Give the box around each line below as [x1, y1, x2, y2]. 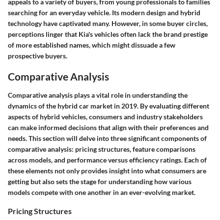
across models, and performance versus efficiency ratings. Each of [8, 155, 207, 164]
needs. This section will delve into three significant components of [8, 134, 207, 142]
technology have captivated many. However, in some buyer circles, [8, 19, 208, 28]
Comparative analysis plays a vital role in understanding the [8, 90, 188, 99]
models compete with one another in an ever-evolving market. [8, 188, 195, 196]
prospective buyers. [8, 52, 67, 60]
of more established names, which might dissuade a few [8, 41, 175, 50]
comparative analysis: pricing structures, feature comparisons [8, 144, 195, 153]
